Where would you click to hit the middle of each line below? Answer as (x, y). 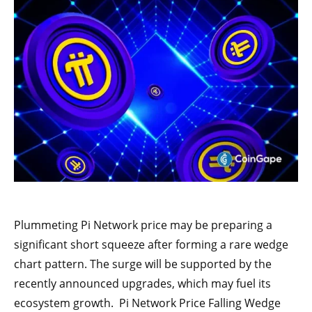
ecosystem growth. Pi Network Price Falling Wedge (147, 303)
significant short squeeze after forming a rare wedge (151, 244)
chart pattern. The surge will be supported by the (143, 264)
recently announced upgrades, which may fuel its (142, 283)
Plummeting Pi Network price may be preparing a (143, 225)
